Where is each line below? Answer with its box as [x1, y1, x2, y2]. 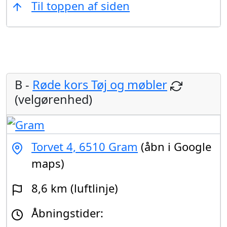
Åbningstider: [31, 205, 103, 221]
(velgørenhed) [15, 91, 92, 107]
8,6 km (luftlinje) [31, 180, 118, 196]
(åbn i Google [138, 139, 211, 155]
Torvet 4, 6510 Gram [31, 139, 138, 155]
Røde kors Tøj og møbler [32, 77, 167, 93]
